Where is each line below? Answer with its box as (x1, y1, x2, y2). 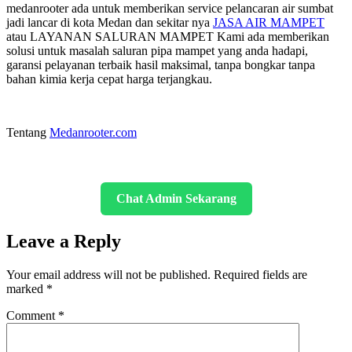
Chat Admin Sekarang (115, 191, 236, 205)
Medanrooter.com (49, 125, 137, 139)
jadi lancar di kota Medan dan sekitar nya (6, 15, 213, 29)
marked (6, 281, 46, 295)
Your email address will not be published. (6, 267, 211, 281)
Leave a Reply (6, 230, 121, 251)
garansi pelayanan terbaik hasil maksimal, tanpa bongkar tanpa (6, 57, 315, 71)
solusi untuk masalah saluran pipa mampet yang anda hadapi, (6, 43, 308, 57)
